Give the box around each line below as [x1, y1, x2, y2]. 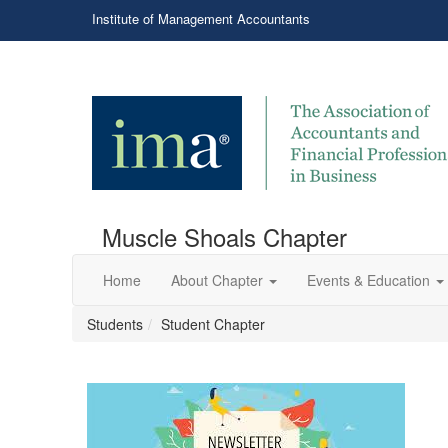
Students [87, 314, 143, 334]
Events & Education [307, 270, 430, 290]
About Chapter [171, 270, 263, 290]
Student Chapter [161, 314, 265, 334]
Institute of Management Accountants [92, 9, 310, 28]
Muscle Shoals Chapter [102, 219, 347, 254]
